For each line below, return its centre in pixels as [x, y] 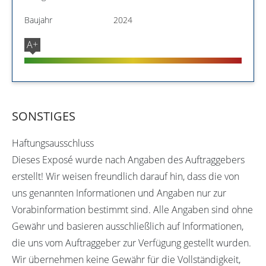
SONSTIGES [44, 116]
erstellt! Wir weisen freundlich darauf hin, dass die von [126, 176]
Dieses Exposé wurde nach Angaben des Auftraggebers [128, 159]
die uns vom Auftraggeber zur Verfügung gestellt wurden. [132, 243]
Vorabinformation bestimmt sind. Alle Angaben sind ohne [132, 209]
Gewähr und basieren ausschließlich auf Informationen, [128, 226]
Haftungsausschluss [53, 143]
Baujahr [38, 20]
